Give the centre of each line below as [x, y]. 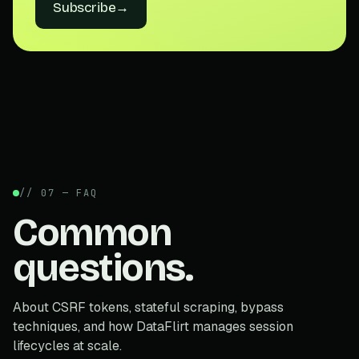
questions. [103, 267]
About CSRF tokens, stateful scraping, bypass [148, 307]
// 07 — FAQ [59, 193]
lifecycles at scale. [67, 345]
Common [92, 232]
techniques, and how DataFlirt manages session [153, 326]
